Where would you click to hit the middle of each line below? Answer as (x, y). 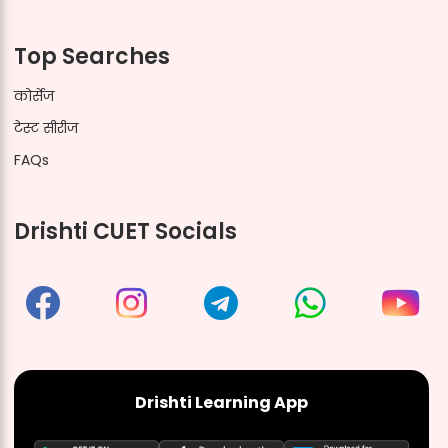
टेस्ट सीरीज (45, 127)
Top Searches (91, 56)
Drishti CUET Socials (125, 231)
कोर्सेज (33, 95)
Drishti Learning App (221, 402)
